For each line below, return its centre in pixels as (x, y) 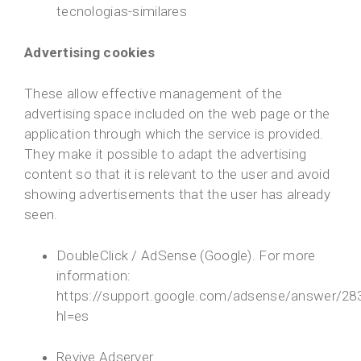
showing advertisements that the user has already (177, 195)
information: (94, 276)
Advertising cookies (90, 53)
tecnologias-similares (122, 12)
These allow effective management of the (154, 94)
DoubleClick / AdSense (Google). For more (186, 256)
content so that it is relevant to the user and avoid (177, 174)
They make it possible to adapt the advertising (166, 154)
